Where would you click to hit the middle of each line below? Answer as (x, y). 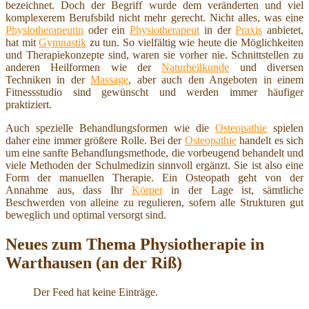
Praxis (249, 30)
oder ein (107, 30)
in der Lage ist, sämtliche (233, 190)
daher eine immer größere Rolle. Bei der (95, 140)
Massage (110, 79)
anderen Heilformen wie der (84, 67)
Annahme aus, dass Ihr (69, 190)
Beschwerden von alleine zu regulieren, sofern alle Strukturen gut (154, 202)
